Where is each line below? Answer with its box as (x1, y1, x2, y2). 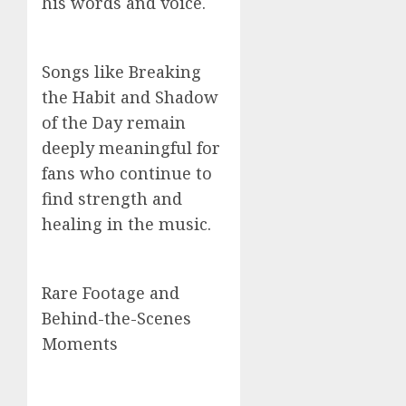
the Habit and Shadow (42, 86, 218, 108)
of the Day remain (42, 111, 186, 133)
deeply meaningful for (42, 137, 220, 159)
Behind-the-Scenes (42, 307, 191, 329)
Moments (42, 333, 118, 354)
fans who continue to (42, 162, 212, 184)
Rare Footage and (42, 282, 179, 304)
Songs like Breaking (42, 61, 201, 82)
